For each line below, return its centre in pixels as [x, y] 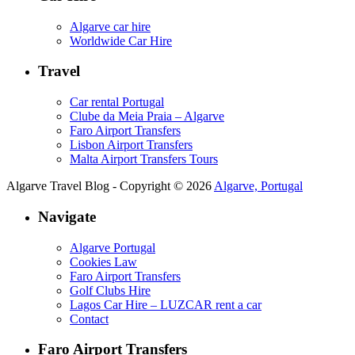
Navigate [67, 216]
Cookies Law [103, 261]
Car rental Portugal [117, 102]
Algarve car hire [110, 26]
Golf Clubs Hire [110, 290]
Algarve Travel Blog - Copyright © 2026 [110, 186]
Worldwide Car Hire [121, 40]
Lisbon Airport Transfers [131, 145]
